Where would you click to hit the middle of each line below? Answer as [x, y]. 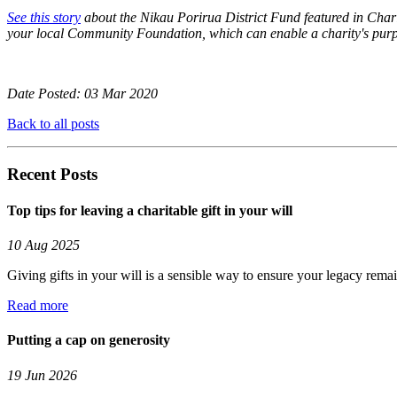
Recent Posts [52, 174]
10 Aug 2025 [43, 245]
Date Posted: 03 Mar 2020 [82, 93]
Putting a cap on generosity [89, 340]
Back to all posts [53, 123]
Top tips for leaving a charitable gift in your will [150, 210]
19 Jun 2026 [42, 375]
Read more [38, 306]
